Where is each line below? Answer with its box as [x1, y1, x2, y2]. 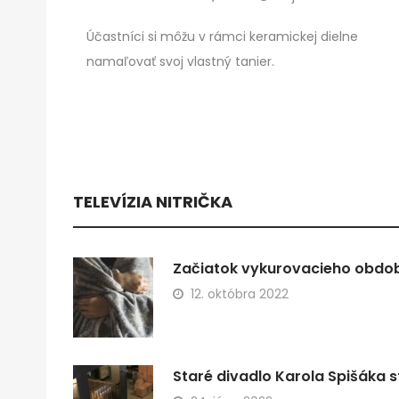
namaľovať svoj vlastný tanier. [86, 53, 274, 71]
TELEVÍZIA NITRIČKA [73, 191, 232, 214]
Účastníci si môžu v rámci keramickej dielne [86, 28, 358, 46]
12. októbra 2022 [191, 285, 289, 304]
